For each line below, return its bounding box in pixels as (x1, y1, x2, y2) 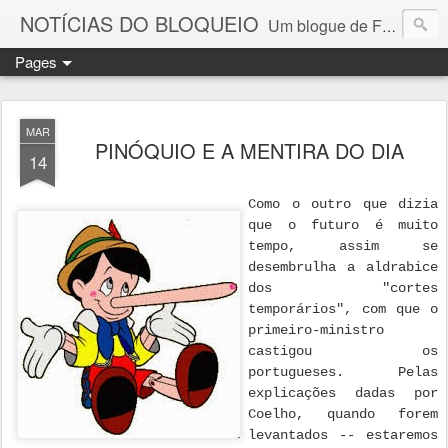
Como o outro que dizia (248, 196, 438, 212)
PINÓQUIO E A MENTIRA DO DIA (94, 136, 404, 165)
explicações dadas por (248, 385, 438, 401)
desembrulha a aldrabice (248, 259, 438, 275)
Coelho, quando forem (248, 406, 438, 422)
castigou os (248, 343, 438, 359)
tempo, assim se (248, 238, 438, 254)
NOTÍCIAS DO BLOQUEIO (20, 9, 259, 38)
